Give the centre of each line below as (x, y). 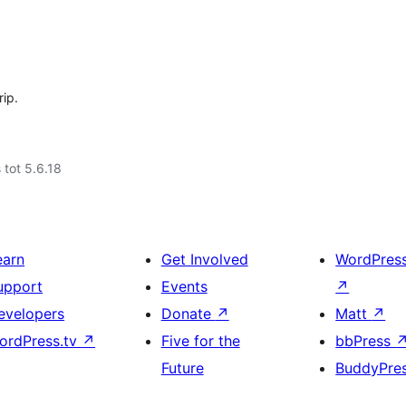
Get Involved (204, 259)
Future (182, 368)
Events (184, 286)
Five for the (200, 341)
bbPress (366, 341)
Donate (188, 314)
